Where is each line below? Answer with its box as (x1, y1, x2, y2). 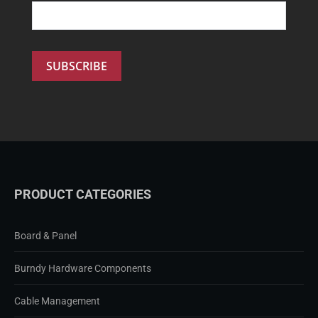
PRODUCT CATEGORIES (14, 186, 151, 202)
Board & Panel (14, 229, 77, 241)
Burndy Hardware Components (14, 262, 151, 274)
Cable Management (14, 295, 100, 307)
